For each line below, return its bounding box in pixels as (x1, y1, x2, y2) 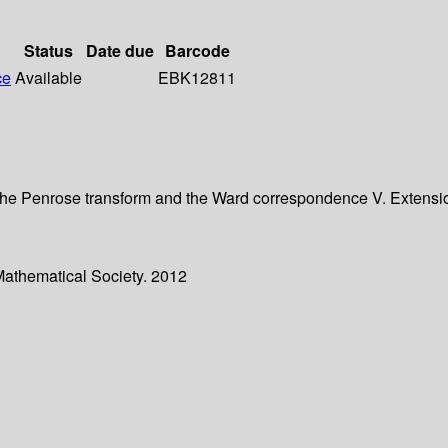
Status (24, 39, 73, 63)
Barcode (164, 39, 230, 63)
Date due (86, 39, 154, 63)
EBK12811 (158, 66, 236, 90)
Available (15, 66, 82, 90)
